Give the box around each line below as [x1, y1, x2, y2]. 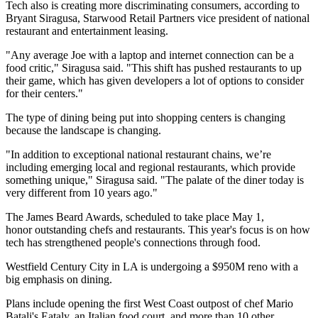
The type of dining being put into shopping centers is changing [6, 111, 285, 124]
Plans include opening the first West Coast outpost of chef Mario [6, 297, 293, 310]
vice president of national [194, 12, 309, 25]
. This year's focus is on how [182, 224, 310, 236]
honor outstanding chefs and [6, 224, 135, 236]
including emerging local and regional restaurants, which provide [6, 161, 295, 174]
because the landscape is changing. [6, 124, 161, 137]
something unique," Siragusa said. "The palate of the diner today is [6, 174, 304, 187]
